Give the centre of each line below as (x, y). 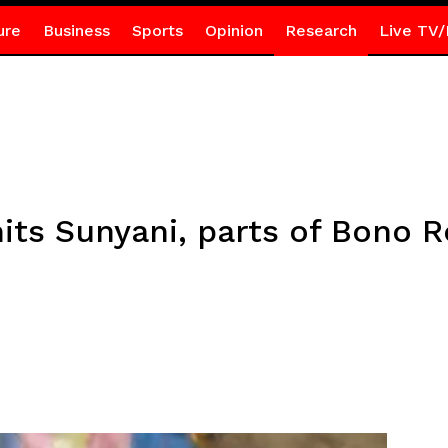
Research (320, 30)
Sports (157, 30)
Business (76, 30)
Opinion (233, 30)
